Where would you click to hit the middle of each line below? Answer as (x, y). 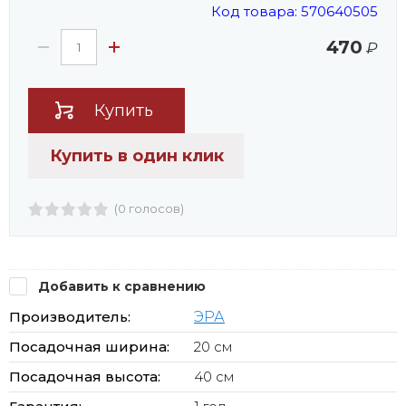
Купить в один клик (137, 155)
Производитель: (70, 316)
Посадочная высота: (85, 376)
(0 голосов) (149, 208)
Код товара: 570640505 (295, 11)
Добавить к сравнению (120, 286)
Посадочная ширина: (89, 346)
